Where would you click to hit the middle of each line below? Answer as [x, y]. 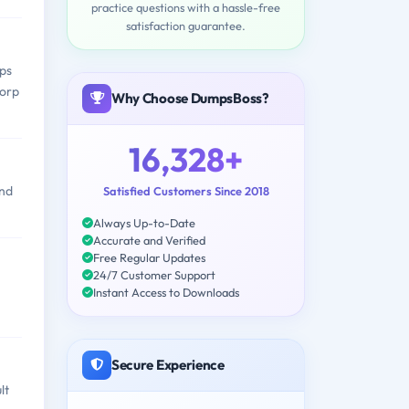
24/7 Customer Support [154, 274]
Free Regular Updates [149, 257]
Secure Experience [168, 364]
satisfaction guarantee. [186, 25]
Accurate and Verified [149, 240]
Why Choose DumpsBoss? [190, 98]
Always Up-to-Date [144, 222]
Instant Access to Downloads [166, 292]
